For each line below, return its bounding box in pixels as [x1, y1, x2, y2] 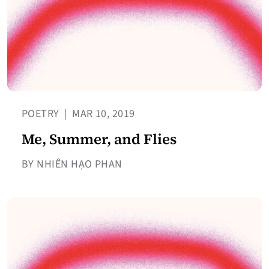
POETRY [22, 106, 62, 122]
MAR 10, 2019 [69, 106, 135, 122]
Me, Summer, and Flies [22, 129, 177, 150]
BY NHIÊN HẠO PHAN [22, 157, 122, 172]
